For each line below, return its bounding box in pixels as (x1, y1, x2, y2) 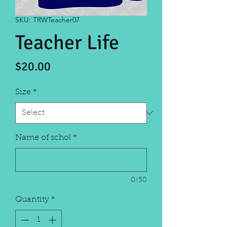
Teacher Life (15, 30, 119, 55)
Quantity (15, 196, 49, 204)
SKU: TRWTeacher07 (15, 15, 80, 24)
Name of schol (15, 134, 71, 142)
